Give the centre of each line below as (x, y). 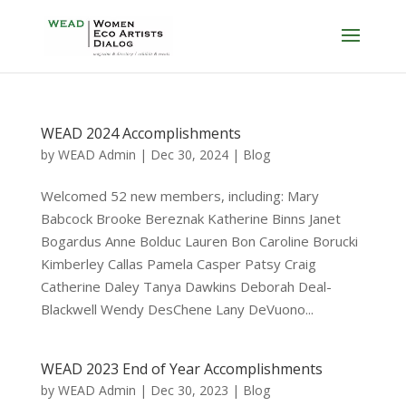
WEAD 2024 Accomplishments (140, 133)
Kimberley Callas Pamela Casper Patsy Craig (178, 264)
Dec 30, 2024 (189, 155)
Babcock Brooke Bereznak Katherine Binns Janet (190, 218)
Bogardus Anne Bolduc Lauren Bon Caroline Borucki (199, 241)
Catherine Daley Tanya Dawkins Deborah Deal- (186, 286)
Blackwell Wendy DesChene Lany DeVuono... (177, 309)
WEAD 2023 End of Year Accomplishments (181, 369)
